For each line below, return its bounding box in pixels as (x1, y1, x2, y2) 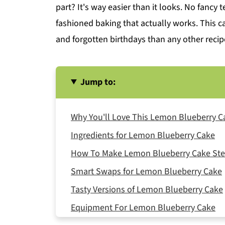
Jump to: (80, 76, 116, 88)
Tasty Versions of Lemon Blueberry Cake (71, 183, 223, 196)
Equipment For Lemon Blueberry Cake (71, 201, 215, 214)
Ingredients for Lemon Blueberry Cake (71, 129, 215, 142)
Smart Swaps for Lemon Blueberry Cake (71, 165, 222, 178)
